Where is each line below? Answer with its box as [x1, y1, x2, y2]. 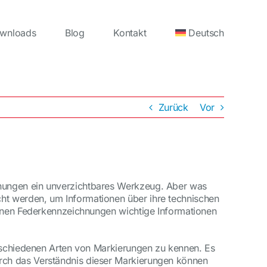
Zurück [158, 101, 188, 113]
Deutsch [188, 27, 224, 39]
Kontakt [113, 27, 147, 39]
